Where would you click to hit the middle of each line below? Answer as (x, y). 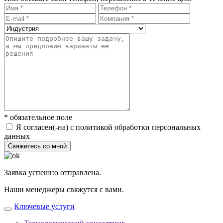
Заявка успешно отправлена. (53, 172)
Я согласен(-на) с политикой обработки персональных (108, 127)
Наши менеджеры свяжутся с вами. (64, 189)
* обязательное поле (38, 117)
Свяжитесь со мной (37, 146)
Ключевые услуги (44, 206)
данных (17, 136)
